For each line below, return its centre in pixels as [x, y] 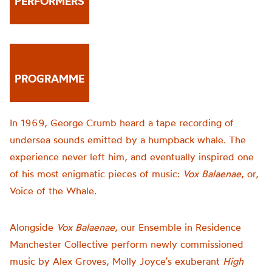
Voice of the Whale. [53, 191]
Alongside [33, 227]
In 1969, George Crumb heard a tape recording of [122, 123]
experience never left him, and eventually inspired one [132, 157]
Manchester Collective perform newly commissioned [127, 244]
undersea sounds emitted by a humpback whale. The [128, 140]
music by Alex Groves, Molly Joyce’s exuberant [116, 261]
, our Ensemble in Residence [178, 227]
